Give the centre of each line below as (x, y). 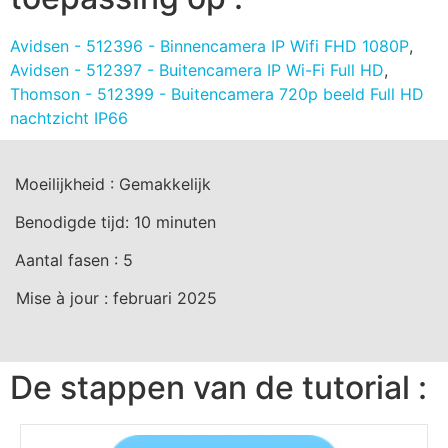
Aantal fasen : (69, 260)
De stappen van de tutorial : (218, 388)
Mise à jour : (64, 298)
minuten (183, 222)
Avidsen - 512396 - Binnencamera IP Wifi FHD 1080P (209, 46)
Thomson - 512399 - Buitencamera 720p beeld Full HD (217, 94)
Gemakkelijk (165, 184)
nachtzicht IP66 (69, 118)
